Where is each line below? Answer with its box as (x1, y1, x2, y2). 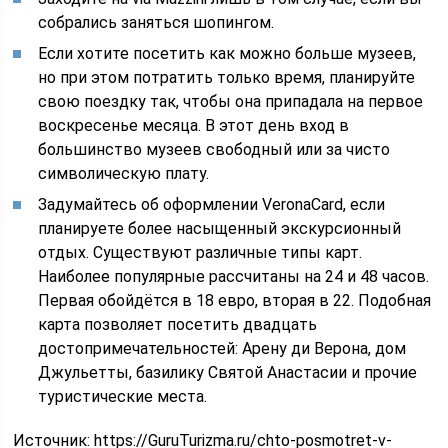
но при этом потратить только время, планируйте (38, 68, 416, 88)
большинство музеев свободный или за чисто (38, 140, 391, 160)
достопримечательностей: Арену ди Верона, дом (38, 339, 407, 359)
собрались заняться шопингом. (38, 13, 275, 33)
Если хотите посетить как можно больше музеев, (38, 44, 417, 64)
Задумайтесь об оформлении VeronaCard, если (38, 195, 386, 215)
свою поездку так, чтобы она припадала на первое (38, 92, 424, 112)
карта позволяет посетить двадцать (38, 315, 318, 335)
